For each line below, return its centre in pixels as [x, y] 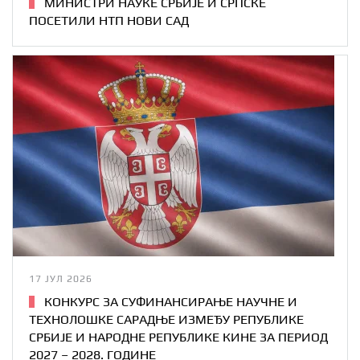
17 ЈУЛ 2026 [61, 279]
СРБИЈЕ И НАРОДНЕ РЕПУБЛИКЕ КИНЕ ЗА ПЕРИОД [178, 337]
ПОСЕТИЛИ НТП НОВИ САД [109, 21]
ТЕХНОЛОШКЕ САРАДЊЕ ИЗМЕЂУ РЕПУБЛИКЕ [166, 320]
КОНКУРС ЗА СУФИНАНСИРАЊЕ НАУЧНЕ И [169, 302]
